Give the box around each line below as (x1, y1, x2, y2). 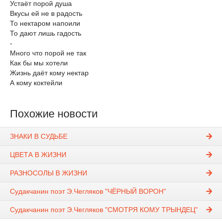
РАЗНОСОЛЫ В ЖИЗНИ (10, 169, 87, 177)
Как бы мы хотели (10, 58, 68, 67)
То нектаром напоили (10, 19, 80, 27)
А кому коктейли (10, 78, 62, 87)
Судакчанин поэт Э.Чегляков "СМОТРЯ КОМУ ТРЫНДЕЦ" (10, 206, 198, 214)
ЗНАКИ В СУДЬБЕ (10, 132, 67, 141)
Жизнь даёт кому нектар (10, 68, 89, 77)
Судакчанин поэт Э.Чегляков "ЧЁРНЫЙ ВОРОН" (10, 187, 166, 196)
